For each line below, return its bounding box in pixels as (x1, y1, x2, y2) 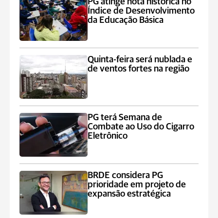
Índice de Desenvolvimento (88, 6, 195, 16)
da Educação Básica (88, 16, 164, 25)
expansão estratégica (88, 189, 171, 199)
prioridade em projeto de (88, 180, 186, 189)
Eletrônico (88, 131, 128, 141)
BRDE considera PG (88, 171, 163, 180)
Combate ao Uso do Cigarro (88, 122, 195, 131)
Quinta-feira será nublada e (88, 55, 193, 64)
